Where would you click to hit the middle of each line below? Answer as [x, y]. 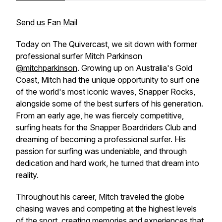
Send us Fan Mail [47, 22]
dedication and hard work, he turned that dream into [108, 163]
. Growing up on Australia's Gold [135, 68]
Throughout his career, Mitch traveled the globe [100, 197]
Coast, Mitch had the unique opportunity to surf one [108, 80]
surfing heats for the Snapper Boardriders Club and [106, 127]
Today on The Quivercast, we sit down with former [107, 44]
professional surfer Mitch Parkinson [79, 56]
